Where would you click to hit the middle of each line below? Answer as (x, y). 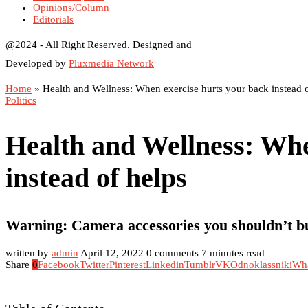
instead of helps (96, 178)
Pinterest (128, 264)
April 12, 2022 (112, 253)
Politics (21, 100)
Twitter (95, 264)
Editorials (53, 19)
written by (29, 253)
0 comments (173, 253)
